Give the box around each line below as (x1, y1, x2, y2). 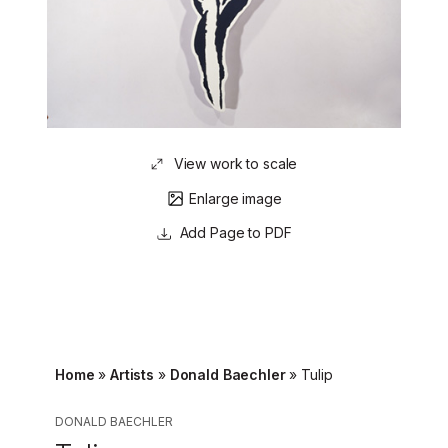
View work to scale (173, 155, 298, 172)
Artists (110, 366, 155, 383)
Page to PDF (206, 224, 292, 241)
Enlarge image (189, 190, 282, 207)
